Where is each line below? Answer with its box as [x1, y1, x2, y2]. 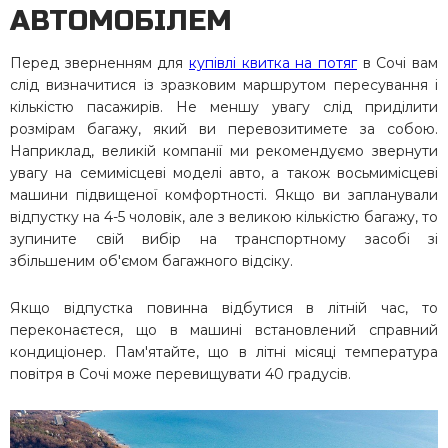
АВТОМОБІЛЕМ [10, 3, 232, 38]
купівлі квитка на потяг [189, 53, 357, 72]
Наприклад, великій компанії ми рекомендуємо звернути [10, 141, 438, 160]
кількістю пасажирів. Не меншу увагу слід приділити [10, 97, 438, 116]
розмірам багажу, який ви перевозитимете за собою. [10, 119, 438, 138]
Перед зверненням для [10, 53, 189, 72]
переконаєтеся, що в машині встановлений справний [10, 320, 438, 339]
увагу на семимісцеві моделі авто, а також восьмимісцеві [10, 163, 438, 182]
